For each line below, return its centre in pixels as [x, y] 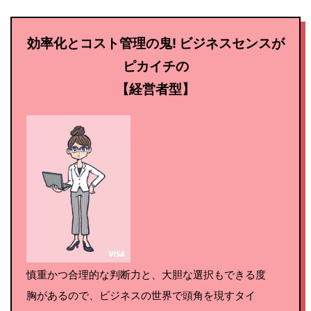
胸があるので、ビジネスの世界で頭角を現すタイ [141, 296]
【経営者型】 [155, 90]
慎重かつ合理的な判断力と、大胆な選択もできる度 [146, 275]
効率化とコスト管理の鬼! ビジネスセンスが [155, 44]
